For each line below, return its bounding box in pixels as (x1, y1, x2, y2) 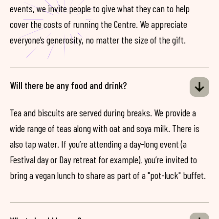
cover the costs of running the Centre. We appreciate (10, 18, 187, 30)
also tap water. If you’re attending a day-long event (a (10, 138, 187, 150)
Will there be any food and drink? (10, 79, 127, 91)
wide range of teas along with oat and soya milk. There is (10, 122, 199, 134)
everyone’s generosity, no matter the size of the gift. (10, 34, 186, 46)
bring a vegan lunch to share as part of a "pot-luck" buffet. (10, 169, 206, 181)
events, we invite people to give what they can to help (10, 2, 190, 15)
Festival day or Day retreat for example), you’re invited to (10, 153, 197, 166)
